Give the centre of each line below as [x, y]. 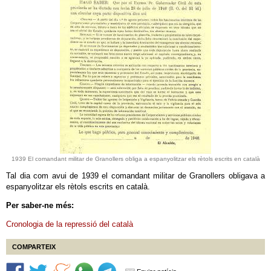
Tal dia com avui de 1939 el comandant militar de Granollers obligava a [135, 176]
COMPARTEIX [34, 247]
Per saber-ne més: [40, 205]
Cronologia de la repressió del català [70, 224]
